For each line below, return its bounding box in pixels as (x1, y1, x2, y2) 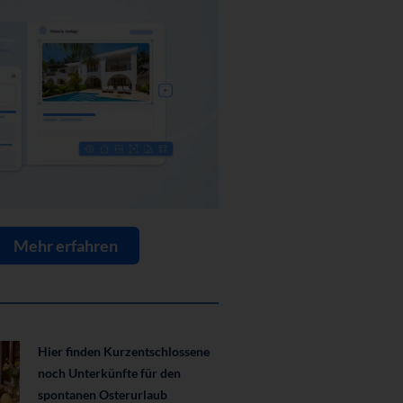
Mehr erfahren (13, 236, 118, 256)
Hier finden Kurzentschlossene (37, 344, 210, 360)
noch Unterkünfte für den (37, 365, 181, 381)
